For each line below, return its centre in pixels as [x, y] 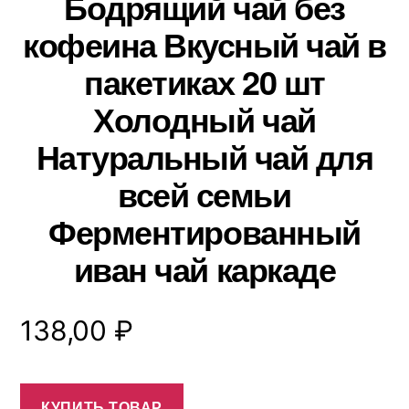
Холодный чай [204, 119]
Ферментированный [204, 231]
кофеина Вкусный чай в [204, 44]
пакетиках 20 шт [204, 81]
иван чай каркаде [204, 268]
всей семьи [204, 194]
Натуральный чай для [204, 156]
